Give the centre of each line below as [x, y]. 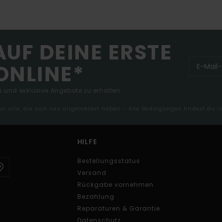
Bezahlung [96, 197]
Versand [92, 173]
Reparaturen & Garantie [118, 209]
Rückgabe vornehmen [115, 185]
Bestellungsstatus [109, 161]
